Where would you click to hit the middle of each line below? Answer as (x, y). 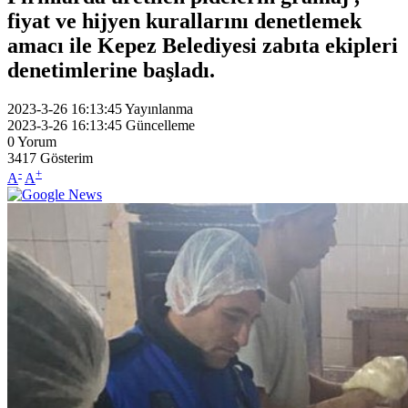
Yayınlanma (159, 108)
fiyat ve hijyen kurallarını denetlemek (184, 20)
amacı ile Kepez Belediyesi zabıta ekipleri (203, 45)
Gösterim (66, 158)
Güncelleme (160, 125)
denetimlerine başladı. (111, 70)
